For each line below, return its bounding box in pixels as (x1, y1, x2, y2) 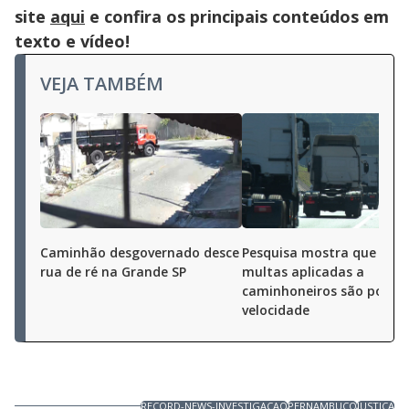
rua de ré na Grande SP (40, 263, 186, 280)
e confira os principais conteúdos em (85, 5, 389, 27)
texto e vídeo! (15, 30, 130, 52)
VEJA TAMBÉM (40, 71, 163, 96)
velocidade (242, 301, 309, 319)
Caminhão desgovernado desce (40, 244, 239, 261)
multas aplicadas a (242, 263, 364, 280)
